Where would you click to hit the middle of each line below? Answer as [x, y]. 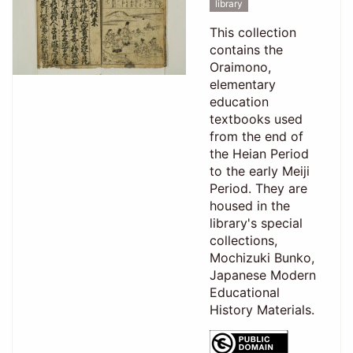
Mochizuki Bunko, [262, 257]
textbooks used [256, 119]
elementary [242, 84]
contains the [246, 49]
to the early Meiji [259, 171]
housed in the [249, 205]
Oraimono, [240, 67]
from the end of [256, 136]
